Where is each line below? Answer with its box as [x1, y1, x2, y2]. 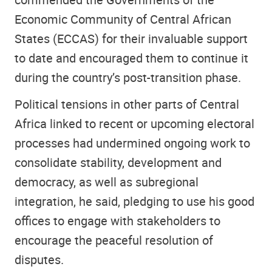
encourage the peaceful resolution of [15, 232, 213, 249]
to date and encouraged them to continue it [15, 49, 248, 66]
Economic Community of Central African [15, 10, 231, 27]
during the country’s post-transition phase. [15, 69, 241, 86]
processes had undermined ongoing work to [15, 135, 250, 152]
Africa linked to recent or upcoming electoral [15, 115, 254, 132]
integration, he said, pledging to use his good [15, 193, 254, 210]
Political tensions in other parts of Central [15, 96, 239, 113]
